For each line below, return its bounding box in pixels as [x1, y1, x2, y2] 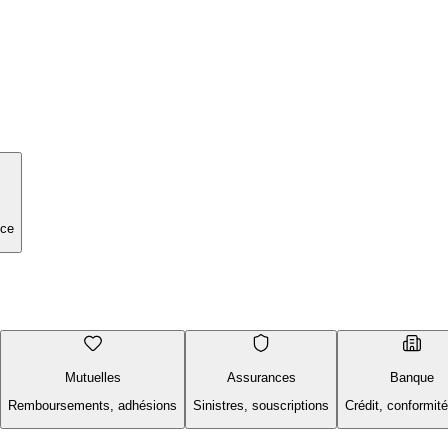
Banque [390, 369, 434, 385]
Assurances [226, 369, 296, 385]
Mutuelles [64, 369, 121, 385]
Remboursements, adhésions [8, 398, 177, 414]
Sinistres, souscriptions [193, 398, 329, 414]
